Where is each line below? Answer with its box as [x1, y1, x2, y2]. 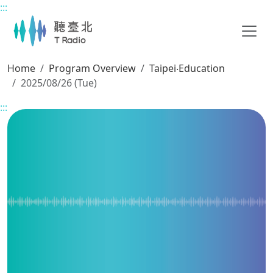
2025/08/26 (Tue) [21, 76, 97, 90]
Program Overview [49, 62, 136, 75]
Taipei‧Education [149, 62, 225, 75]
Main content [6, 7, 68, 20]
